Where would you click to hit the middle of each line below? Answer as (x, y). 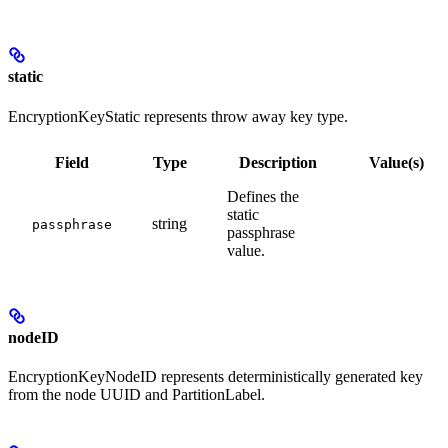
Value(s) (396, 162)
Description (278, 162)
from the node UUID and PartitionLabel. (136, 395)
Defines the (263, 196)
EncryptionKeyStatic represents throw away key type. (178, 116)
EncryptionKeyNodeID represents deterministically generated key (215, 377)
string (169, 223)
